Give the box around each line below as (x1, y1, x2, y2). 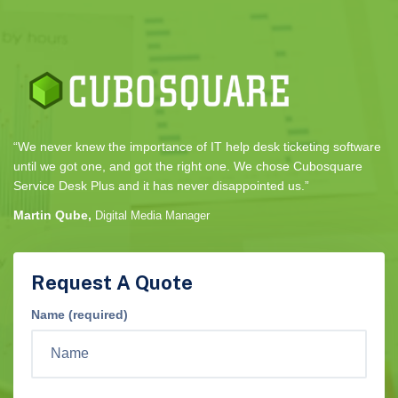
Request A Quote (31, 270, 193, 294)
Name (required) (31, 306, 128, 322)
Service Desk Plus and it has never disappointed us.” (13, 178, 309, 193)
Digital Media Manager (95, 208, 210, 222)
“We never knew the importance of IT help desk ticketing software (13, 139, 381, 154)
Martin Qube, (13, 207, 92, 222)
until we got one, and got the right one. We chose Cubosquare (13, 158, 362, 173)
